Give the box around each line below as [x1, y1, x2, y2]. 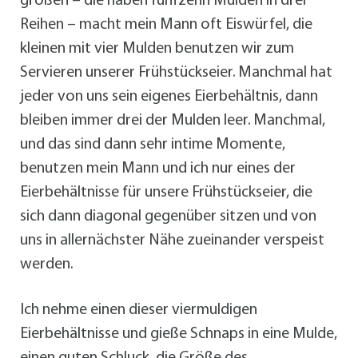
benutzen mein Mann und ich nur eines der [20, 160, 296, 177]
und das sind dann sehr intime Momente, [20, 136, 285, 153]
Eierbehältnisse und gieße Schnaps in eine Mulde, [20, 325, 337, 342]
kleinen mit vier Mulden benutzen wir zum [20, 40, 294, 57]
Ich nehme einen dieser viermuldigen [20, 301, 257, 318]
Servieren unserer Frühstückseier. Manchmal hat [20, 64, 332, 81]
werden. [20, 256, 73, 272]
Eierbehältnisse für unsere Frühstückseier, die [20, 184, 312, 201]
